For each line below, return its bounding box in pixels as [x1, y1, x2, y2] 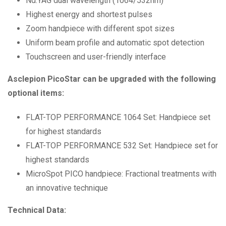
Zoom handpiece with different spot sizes [26, 24, 175, 33]
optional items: [8, 88, 64, 98]
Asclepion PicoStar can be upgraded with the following [8, 74, 216, 84]
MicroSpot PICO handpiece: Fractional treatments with [26, 169, 216, 179]
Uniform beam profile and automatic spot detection [26, 38, 204, 47]
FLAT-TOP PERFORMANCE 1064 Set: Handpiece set [26, 112, 210, 122]
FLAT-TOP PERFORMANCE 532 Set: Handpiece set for [26, 141, 218, 150]
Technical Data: [8, 205, 66, 215]
